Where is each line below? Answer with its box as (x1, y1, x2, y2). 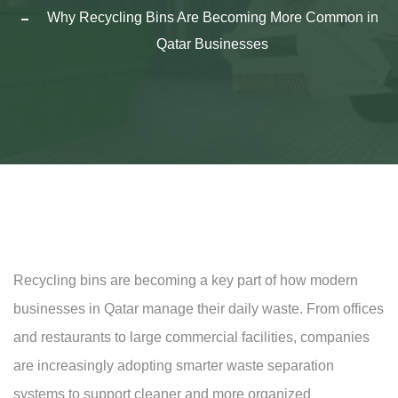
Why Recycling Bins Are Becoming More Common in (46, 10, 378, 26)
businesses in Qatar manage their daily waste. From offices (13, 301, 384, 317)
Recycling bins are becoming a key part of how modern (13, 273, 358, 289)
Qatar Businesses (156, 36, 268, 52)
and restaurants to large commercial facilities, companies (13, 330, 370, 346)
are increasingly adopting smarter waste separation (13, 358, 334, 374)
